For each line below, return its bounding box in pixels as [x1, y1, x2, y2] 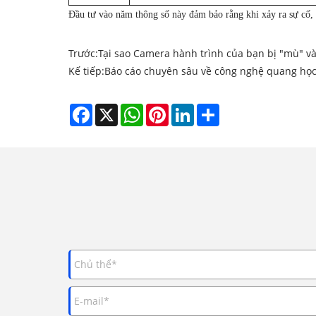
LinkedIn [194, 102, 234, 116]
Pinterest [169, 102, 211, 116]
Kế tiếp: [68, 63, 104, 78]
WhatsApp [143, 102, 192, 116]
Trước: [68, 46, 98, 60]
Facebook [92, 102, 136, 116]
